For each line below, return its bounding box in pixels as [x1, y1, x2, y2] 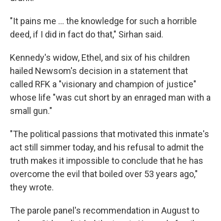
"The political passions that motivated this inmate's [10, 129, 209, 139]
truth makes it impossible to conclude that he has [10, 155, 203, 166]
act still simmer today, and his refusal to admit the [10, 142, 204, 152]
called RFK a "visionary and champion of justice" [10, 79, 196, 89]
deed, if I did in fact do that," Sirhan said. [10, 29, 163, 39]
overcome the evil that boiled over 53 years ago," [10, 169, 198, 179]
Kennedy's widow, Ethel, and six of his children [10, 52, 190, 63]
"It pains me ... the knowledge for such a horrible [10, 16, 197, 26]
